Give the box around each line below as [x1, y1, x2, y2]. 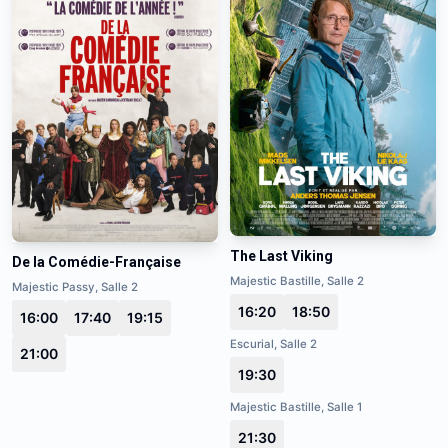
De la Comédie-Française [12, 253, 181, 270]
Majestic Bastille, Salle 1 [230, 399, 362, 414]
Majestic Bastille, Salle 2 [230, 273, 364, 288]
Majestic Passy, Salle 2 [12, 279, 138, 294]
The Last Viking [230, 247, 333, 264]
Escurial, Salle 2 [230, 336, 317, 351]
